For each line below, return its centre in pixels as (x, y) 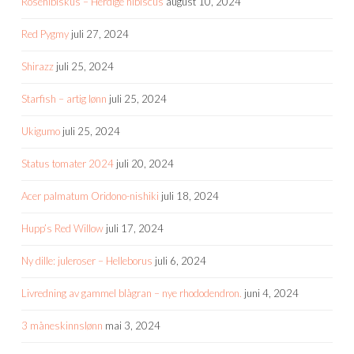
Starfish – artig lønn (64, 99)
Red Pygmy (45, 34)
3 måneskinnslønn (62, 326)
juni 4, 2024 (271, 294)
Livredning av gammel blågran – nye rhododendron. (132, 294)
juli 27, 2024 (100, 34)
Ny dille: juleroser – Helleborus (87, 261)
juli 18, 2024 (190, 196)
